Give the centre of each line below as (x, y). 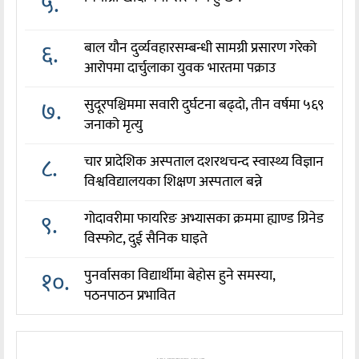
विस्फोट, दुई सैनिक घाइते (146, 239)
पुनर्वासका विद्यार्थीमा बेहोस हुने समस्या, (180, 276)
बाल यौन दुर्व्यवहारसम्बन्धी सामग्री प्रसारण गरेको (201, 48)
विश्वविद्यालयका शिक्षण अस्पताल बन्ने (173, 182)
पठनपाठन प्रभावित (130, 296)
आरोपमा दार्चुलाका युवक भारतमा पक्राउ (180, 69)
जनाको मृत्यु (114, 125)
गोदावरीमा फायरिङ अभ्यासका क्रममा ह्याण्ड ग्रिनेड (204, 219)
